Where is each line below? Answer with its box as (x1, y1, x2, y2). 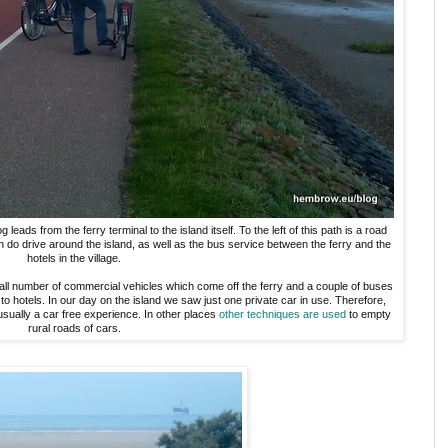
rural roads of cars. (27, 322, 121, 335)
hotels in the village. (27, 252, 121, 265)
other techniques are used (219, 308, 346, 321)
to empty (346, 308, 391, 321)
